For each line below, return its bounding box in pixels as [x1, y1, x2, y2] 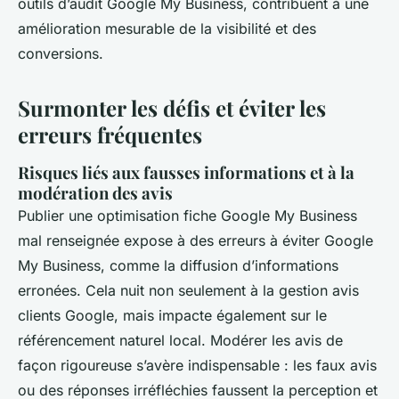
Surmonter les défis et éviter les [18, 94, 326, 123]
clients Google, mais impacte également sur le [18, 306, 327, 325]
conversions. [18, 45, 103, 63]
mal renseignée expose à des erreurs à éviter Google [18, 232, 373, 250]
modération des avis [18, 182, 173, 205]
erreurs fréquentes [18, 120, 202, 150]
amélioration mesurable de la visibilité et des [18, 20, 316, 38]
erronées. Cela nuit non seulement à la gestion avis [18, 281, 359, 300]
